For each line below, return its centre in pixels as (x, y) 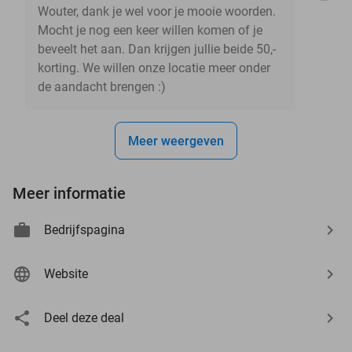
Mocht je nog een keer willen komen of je (150, 30)
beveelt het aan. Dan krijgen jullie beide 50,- (157, 49)
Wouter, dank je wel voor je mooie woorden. (157, 11)
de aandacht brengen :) (102, 86)
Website (66, 273)
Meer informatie (69, 193)
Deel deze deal (84, 317)
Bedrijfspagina (84, 229)
